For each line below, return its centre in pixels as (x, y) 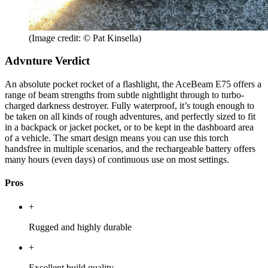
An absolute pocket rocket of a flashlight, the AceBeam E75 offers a (133, 84)
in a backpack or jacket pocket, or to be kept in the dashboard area (129, 127)
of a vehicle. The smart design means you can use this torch (117, 138)
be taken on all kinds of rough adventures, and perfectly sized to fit (130, 117)
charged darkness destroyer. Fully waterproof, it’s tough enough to (130, 106)
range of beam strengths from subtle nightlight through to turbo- (124, 95)
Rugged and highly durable (80, 227)
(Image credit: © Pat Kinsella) (85, 38)
